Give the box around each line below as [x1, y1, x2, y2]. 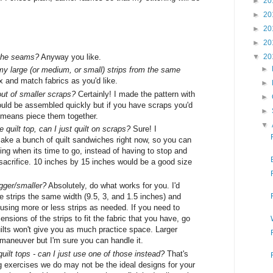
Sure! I [130, 124, 157, 133]
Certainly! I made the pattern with [76, 89, 195, 99]
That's [165, 249, 188, 258]
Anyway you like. [39, 52, 101, 62]
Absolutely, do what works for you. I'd [46, 181, 180, 191]
